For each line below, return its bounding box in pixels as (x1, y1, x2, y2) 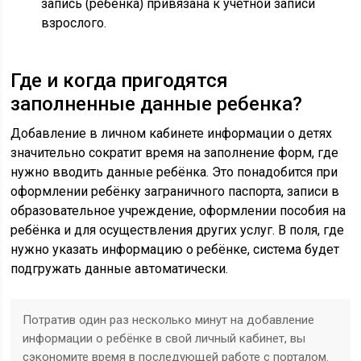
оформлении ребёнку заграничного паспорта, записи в (10, 184, 340, 199)
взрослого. (41, 15, 107, 31)
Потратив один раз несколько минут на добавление (23, 313, 315, 327)
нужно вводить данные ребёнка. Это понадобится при (10, 164, 338, 180)
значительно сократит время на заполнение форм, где (10, 145, 339, 160)
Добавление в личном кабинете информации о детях (10, 126, 333, 141)
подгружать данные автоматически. (10, 261, 229, 276)
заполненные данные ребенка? (10, 93, 303, 115)
